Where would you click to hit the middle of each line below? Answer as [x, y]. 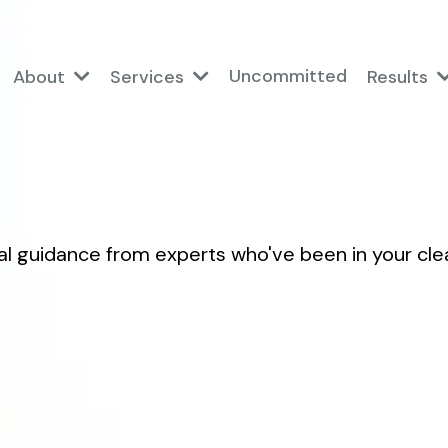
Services [149, 76]
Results [400, 76]
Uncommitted [288, 76]
